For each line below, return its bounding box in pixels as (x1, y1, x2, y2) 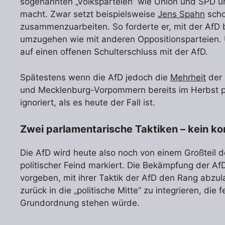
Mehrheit (170, 72, 206, 82)
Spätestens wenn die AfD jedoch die (20, 72, 170, 82)
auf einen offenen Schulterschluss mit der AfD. (20, 47, 208, 57)
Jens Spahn (158, 9, 205, 20)
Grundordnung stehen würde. (20, 198, 140, 208)
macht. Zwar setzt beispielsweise (20, 9, 158, 20)
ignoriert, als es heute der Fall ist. (20, 97, 155, 107)
